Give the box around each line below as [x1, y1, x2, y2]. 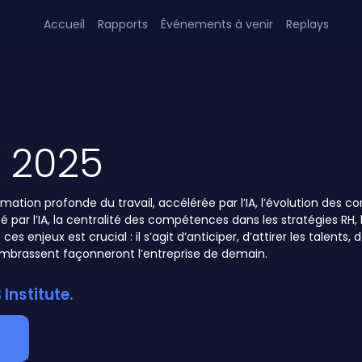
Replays [286, 15, 330, 32]
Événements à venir [161, 15, 274, 32]
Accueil [44, 15, 86, 32]
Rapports [98, 15, 149, 32]
